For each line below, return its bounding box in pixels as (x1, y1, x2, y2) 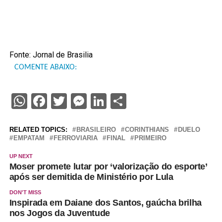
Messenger (86, 91, 164, 111)
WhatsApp (27, 91, 99, 111)
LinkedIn (106, 91, 165, 111)
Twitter (66, 91, 115, 111)
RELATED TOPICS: (9, 125, 67, 133)
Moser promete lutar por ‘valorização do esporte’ (9, 161, 207, 171)
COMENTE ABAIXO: (14, 63, 77, 71)
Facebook (47, 91, 113, 111)
